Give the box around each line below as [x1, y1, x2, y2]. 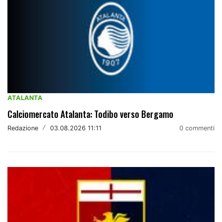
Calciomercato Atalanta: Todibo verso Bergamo [7, 108, 173, 121]
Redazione [7, 124, 38, 132]
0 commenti [179, 124, 215, 132]
